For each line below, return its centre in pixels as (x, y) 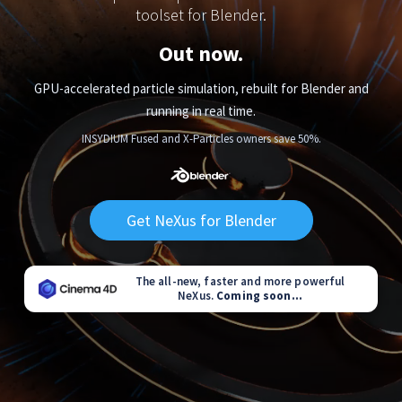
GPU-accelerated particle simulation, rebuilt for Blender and (201, 88)
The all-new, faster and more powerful (240, 281)
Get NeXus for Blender (201, 220)
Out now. (201, 53)
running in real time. (201, 110)
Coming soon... (259, 295)
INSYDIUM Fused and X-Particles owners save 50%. (201, 138)
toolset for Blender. (201, 14)
